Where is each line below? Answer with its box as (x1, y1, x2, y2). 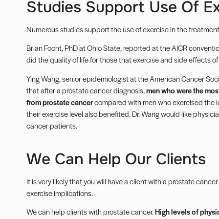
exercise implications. (26, 187, 93, 198)
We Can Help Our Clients (26, 149, 206, 169)
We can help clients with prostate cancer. (26, 206, 155, 217)
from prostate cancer (26, 96, 93, 107)
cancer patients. (26, 120, 77, 131)
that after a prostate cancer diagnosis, (26, 85, 146, 95)
